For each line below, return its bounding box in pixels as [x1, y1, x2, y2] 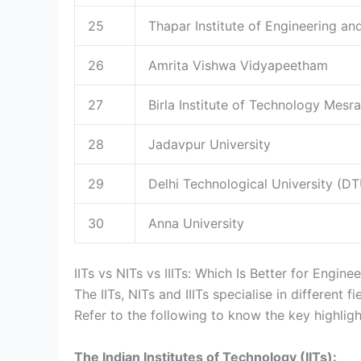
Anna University [148, 214, 244, 231]
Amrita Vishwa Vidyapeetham [148, 56, 328, 73]
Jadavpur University [148, 135, 271, 152]
